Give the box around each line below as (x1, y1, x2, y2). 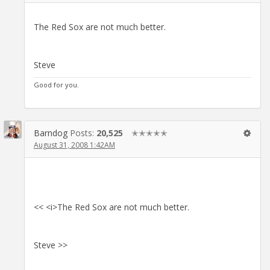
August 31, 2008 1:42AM (34, 139, 115, 150)
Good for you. (34, 80, 79, 89)
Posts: (70, 127, 96, 139)
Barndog (34, 127, 67, 139)
